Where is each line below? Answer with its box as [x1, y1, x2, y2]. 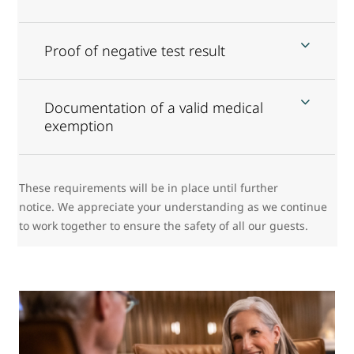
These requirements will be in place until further [19, 179, 278, 195]
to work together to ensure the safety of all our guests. [19, 217, 308, 233]
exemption [44, 115, 114, 135]
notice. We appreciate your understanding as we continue [19, 198, 327, 214]
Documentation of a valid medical [44, 97, 263, 117]
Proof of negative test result [44, 40, 225, 60]
